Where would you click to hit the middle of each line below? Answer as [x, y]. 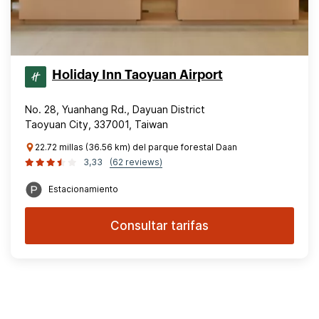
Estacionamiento [83, 189]
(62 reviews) [136, 162]
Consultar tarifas [159, 226]
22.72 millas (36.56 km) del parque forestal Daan [136, 147]
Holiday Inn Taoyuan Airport [137, 75]
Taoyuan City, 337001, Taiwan [96, 124]
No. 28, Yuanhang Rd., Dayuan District [115, 109]
